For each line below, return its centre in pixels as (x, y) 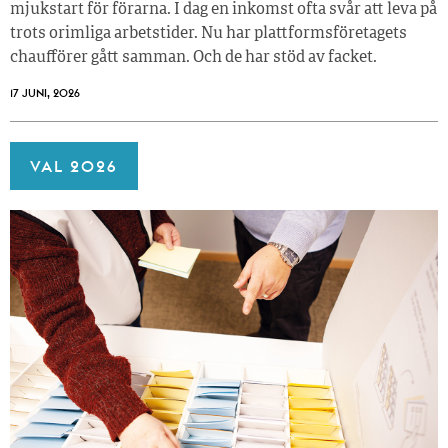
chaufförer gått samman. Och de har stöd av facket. (193, 57)
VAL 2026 (74, 165)
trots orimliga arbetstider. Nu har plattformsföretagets (208, 33)
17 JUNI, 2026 (45, 92)
